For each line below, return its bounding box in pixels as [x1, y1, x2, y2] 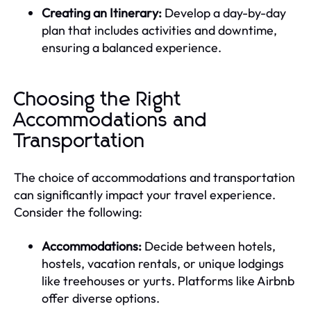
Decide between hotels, [142, 237, 276, 254]
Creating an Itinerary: [42, 4, 162, 21]
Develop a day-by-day [162, 4, 286, 21]
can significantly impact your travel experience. [14, 186, 276, 203]
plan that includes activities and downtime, [42, 22, 277, 38]
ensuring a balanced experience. [42, 39, 221, 56]
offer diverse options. [42, 289, 160, 306]
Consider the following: [14, 203, 142, 220]
